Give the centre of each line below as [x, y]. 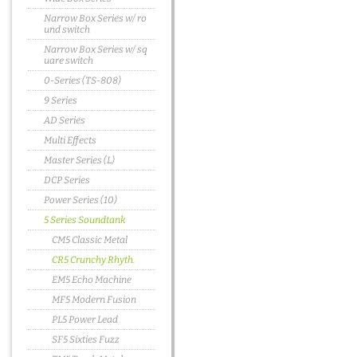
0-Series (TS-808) [82, 80]
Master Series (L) [79, 160]
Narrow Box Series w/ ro [95, 18]
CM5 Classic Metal [90, 240]
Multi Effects [70, 140]
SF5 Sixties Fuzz [86, 339]
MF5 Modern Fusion [94, 300]
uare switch [69, 61]
